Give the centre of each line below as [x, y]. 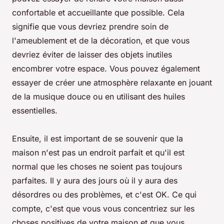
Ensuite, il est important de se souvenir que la [97, 139]
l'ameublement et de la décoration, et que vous [101, 41]
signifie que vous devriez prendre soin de [90, 27]
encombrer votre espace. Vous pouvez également [106, 69]
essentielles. [35, 111]
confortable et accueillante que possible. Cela [98, 13]
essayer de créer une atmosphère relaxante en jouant [112, 83]
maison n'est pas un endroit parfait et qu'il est [98, 153]
